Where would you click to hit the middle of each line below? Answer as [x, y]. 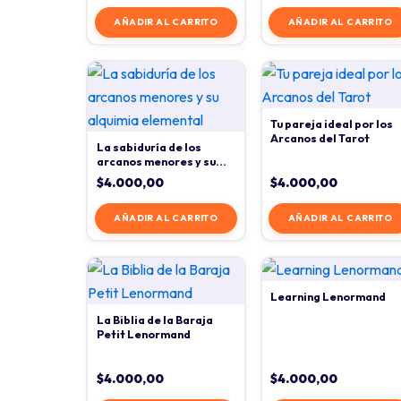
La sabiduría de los [149, 147]
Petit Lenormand [143, 334]
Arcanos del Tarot [320, 138]
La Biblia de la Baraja [154, 320]
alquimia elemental [150, 175]
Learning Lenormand [328, 296]
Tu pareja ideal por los [332, 124]
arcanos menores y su [156, 161]
